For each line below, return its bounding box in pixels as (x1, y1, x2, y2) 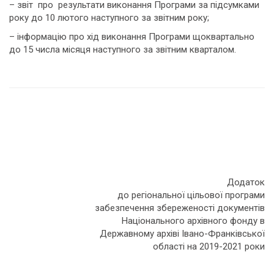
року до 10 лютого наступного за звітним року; (9, 12, 209, 23)
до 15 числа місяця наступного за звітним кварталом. (9, 44, 236, 55)
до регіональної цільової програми (117, 190, 265, 201)
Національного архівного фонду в (122, 215, 265, 226)
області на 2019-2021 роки (153, 241, 265, 252)
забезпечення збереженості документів (95, 202, 265, 213)
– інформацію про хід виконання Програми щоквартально (9, 31, 254, 42)
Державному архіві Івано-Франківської (100, 228, 265, 239)
